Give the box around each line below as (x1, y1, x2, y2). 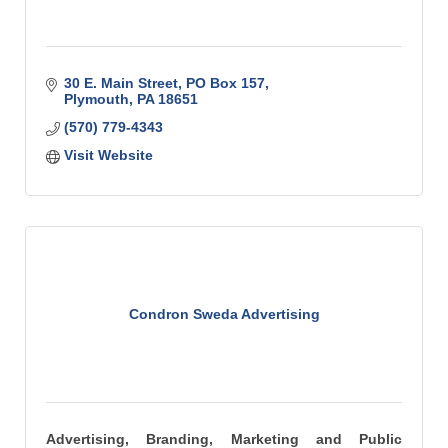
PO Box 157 (185, 75, 265, 91)
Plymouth (63, 91, 129, 107)
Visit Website (63, 147, 153, 163)
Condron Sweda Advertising (128, 306, 320, 322)
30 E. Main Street (63, 75, 178, 91)
